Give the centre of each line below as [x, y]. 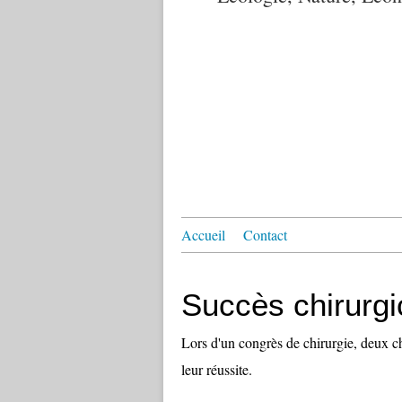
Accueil [203, 235]
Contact [265, 235]
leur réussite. [217, 369]
